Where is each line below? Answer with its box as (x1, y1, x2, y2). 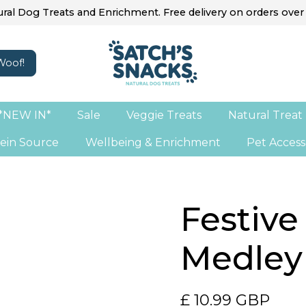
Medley (180, 238, 303, 278)
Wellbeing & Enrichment (85, 135, 221, 149)
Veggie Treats (126, 108, 202, 122)
